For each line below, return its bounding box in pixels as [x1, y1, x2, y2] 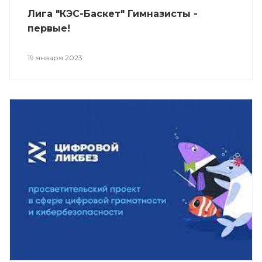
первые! [27, 22, 70, 34]
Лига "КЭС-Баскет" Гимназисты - [27, 8, 198, 19]
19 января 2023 [27, 53, 82, 62]
